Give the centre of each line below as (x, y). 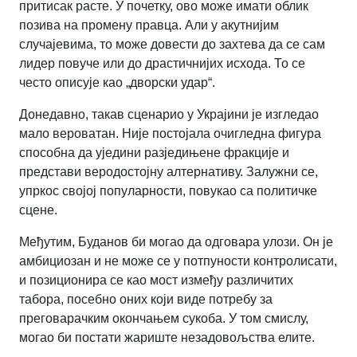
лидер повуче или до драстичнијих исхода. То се (162, 64)
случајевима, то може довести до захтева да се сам (172, 45)
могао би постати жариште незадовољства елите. (167, 338)
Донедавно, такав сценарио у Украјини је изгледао (169, 115)
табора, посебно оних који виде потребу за (146, 300)
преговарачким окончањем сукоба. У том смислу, (164, 319)
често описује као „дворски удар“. (117, 83)
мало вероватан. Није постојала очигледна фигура (170, 134)
